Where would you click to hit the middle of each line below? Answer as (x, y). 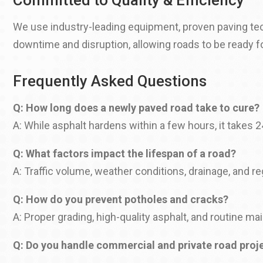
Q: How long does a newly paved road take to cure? (136, 108)
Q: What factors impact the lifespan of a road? (124, 154)
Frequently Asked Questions (110, 81)
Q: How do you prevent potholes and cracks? (121, 200)
